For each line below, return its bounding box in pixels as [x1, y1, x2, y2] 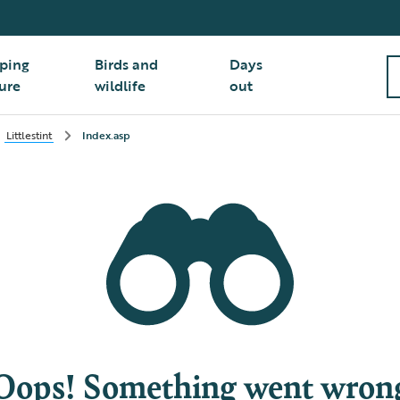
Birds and [95, 54, 159, 75]
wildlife [95, 75, 146, 96]
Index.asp [82, 127, 130, 143]
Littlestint [6, 127, 52, 143]
